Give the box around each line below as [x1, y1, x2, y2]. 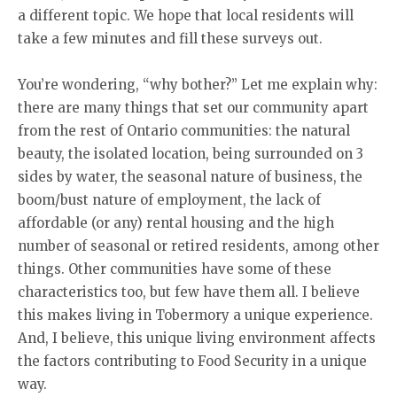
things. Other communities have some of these [18, 261, 331, 278]
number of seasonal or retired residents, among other [18, 237, 379, 255]
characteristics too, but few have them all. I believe [18, 284, 360, 301]
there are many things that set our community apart [18, 99, 369, 117]
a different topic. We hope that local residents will [18, 7, 354, 25]
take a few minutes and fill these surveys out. [18, 30, 326, 48]
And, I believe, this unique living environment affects [18, 330, 376, 347]
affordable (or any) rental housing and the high [18, 214, 334, 232]
